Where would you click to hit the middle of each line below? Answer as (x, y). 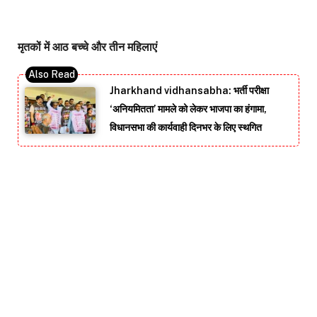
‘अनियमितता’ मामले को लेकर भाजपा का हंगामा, (188, 109)
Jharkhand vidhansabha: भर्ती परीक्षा (189, 90)
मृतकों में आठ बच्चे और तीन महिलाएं (87, 47)
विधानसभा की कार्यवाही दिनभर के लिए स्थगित (186, 127)
